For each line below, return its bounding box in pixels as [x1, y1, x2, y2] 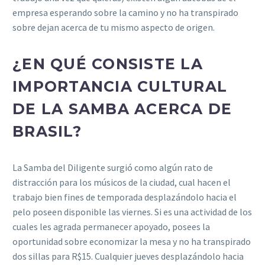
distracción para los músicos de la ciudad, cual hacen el [12, 176, 231, 188]
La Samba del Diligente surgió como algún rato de [12, 161, 213, 173]
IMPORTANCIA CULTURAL [12, 77, 227, 95]
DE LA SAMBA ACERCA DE [12, 99, 232, 118]
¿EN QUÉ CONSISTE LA [12, 54, 203, 73]
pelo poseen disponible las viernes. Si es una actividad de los [12, 205, 252, 218]
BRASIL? [12, 122, 82, 140]
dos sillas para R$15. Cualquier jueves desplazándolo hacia [12, 250, 244, 262]
